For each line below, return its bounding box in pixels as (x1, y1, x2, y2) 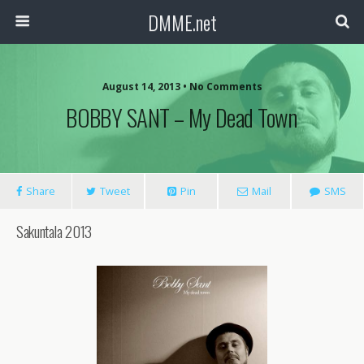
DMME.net (147, 7, 217, 37)
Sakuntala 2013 (16, 220, 92, 242)
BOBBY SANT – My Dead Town (66, 100, 298, 134)
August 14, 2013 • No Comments (102, 80, 262, 93)
